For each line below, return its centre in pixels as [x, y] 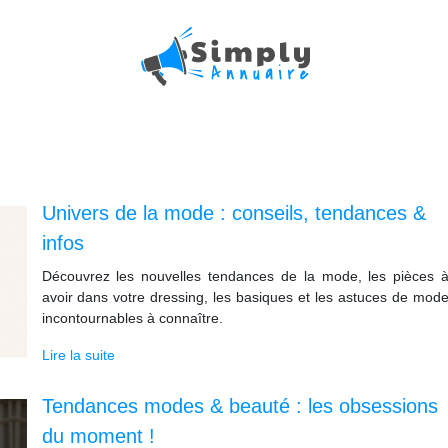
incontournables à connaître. [132, 318]
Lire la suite [78, 355]
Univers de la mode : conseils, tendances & [233, 213]
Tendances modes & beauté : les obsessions [239, 406]
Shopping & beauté [224, 84]
